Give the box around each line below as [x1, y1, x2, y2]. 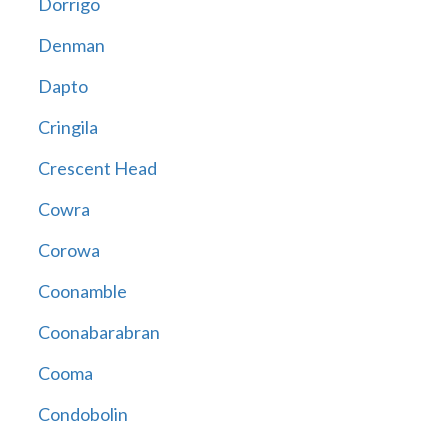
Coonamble [37, 280, 127, 303]
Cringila [37, 116, 98, 139]
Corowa [37, 239, 100, 262]
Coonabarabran [37, 321, 160, 344]
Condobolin [37, 403, 128, 426]
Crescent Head [37, 157, 157, 180]
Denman [37, 34, 105, 57]
